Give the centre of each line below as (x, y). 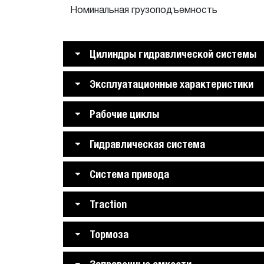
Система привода (129, 174)
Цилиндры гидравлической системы (173, 54)
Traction (108, 204)
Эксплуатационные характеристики (171, 84)
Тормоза (109, 234)
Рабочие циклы (124, 114)
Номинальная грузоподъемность (144, 11)
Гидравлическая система (147, 144)
